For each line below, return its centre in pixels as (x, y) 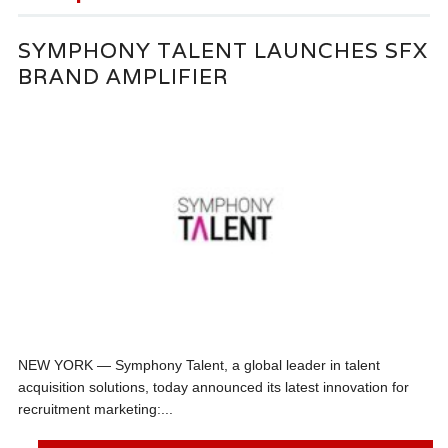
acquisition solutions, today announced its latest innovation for (214, 387)
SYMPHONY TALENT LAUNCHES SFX (223, 51)
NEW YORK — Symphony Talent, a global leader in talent (199, 365)
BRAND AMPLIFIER (124, 77)
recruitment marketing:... (96, 409)
